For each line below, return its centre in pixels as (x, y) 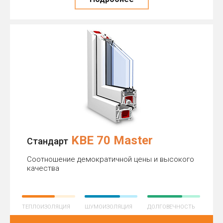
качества (43, 168)
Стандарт (48, 141)
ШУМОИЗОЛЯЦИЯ (108, 207)
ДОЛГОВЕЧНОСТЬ (171, 207)
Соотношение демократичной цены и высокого (111, 159)
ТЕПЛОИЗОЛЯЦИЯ (46, 207)
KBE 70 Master (112, 140)
